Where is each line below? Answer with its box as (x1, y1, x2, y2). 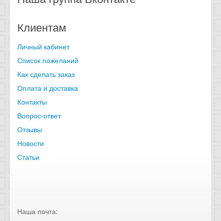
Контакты (17, 96, 47, 107)
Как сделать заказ (17, 69, 74, 79)
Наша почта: (17, 206, 58, 216)
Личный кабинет (17, 41, 70, 51)
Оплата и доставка (17, 82, 78, 93)
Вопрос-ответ (17, 110, 61, 120)
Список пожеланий (17, 55, 78, 65)
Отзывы (17, 124, 42, 134)
